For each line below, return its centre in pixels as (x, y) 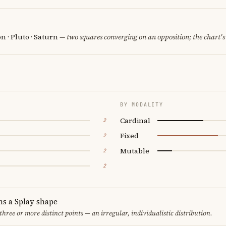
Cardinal (135, 120)
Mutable (135, 151)
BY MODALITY (142, 104)
